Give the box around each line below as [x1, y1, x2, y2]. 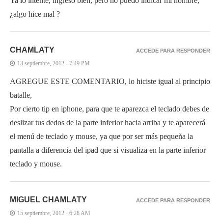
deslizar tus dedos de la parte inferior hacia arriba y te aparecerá [10, 118, 205, 127]
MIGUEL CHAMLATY [10, 195, 87, 204]
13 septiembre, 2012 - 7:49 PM [17, 59, 90, 67]
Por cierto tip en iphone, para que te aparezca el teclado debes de [10, 104, 209, 113]
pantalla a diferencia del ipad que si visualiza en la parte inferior [10, 145, 206, 154]
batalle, [10, 90, 32, 99]
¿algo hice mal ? [10, 9, 60, 18]
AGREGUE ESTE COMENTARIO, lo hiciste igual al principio [10, 77, 210, 85]
